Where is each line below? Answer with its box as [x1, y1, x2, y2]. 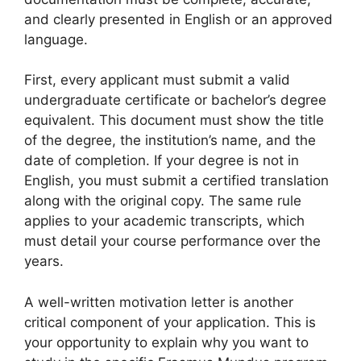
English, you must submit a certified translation [24, 172, 329, 189]
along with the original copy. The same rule [24, 193, 301, 209]
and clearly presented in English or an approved [24, 10, 333, 27]
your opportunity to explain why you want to [24, 334, 309, 351]
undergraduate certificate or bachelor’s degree [24, 92, 326, 108]
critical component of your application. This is [24, 313, 316, 330]
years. [24, 253, 64, 269]
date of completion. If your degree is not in [24, 152, 299, 168]
